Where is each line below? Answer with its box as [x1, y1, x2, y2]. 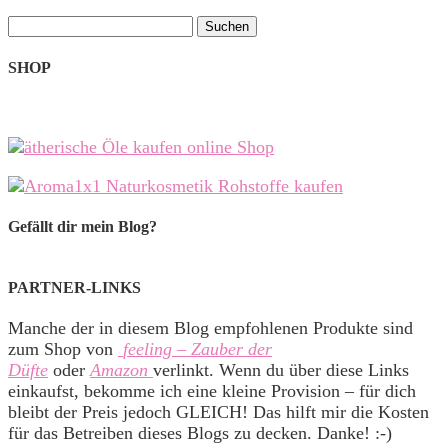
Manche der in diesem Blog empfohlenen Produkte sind [8, 318, 413, 338]
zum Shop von [8, 339, 118, 359]
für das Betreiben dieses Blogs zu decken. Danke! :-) [8, 423, 392, 443]
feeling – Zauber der [123, 339, 272, 359]
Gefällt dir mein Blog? [8, 218, 157, 236]
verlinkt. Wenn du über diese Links [153, 360, 409, 380]
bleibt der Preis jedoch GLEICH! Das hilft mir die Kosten [8, 402, 429, 422]
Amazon [90, 360, 153, 380]
